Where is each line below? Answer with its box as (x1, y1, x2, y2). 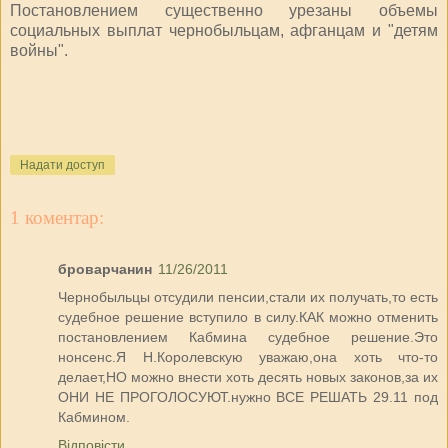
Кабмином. (58, 409, 130, 426)
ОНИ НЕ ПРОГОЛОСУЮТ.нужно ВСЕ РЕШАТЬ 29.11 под (58, 389, 438, 406)
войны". (10, 41, 68, 59)
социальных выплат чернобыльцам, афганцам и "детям (10, 21, 438, 39)
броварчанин (58, 261, 152, 278)
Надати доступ (20, 158, 105, 173)
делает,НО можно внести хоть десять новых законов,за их (58, 369, 438, 386)
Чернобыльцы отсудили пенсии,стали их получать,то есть (58, 289, 438, 306)
